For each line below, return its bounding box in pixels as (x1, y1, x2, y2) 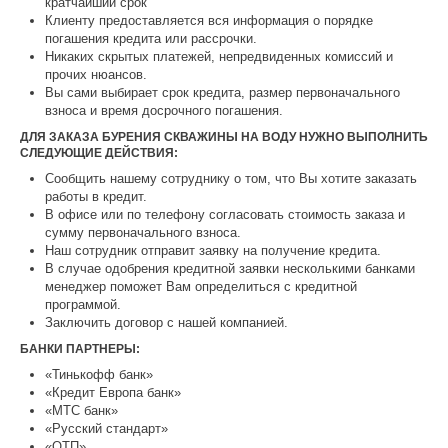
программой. (45, 297, 121, 313)
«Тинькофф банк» (45, 367, 153, 383)
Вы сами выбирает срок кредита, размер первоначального (45, 85, 400, 101)
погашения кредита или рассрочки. (45, 31, 257, 47)
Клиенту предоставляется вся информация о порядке (45, 13, 373, 29)
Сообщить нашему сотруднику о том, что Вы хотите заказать (45, 171, 417, 187)
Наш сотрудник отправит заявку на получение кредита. (45, 243, 381, 259)
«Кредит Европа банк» (45, 385, 181, 401)
